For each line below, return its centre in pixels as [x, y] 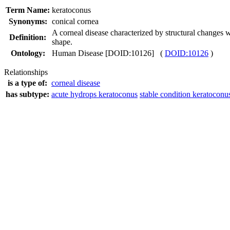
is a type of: [27, 83]
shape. [62, 42]
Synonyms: [28, 21]
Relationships [26, 72]
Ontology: [28, 53]
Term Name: [28, 10]
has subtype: [27, 94]
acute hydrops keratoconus [94, 94]
